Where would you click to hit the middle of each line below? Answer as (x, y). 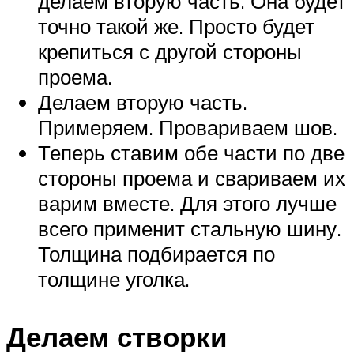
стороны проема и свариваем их (192, 178)
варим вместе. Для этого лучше (187, 203)
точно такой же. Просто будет (176, 26)
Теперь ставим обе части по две (191, 153)
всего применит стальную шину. (190, 229)
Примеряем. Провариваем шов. (188, 128)
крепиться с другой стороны (170, 52)
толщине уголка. (114, 279)
